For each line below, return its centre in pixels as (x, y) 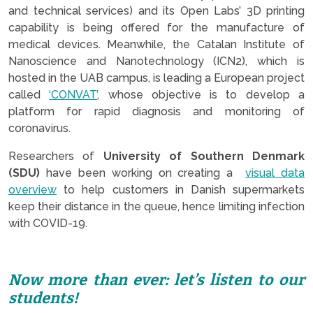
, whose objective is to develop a (201, 94)
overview (32, 189)
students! (43, 298)
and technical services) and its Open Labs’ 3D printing (156, 10)
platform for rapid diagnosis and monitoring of (156, 111)
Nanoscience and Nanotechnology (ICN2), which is (156, 61)
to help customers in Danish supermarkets (181, 189)
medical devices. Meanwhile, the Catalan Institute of (156, 44)
